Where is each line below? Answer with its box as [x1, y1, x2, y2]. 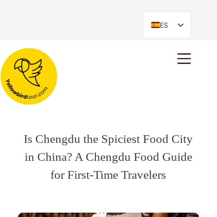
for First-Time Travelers [50, 168, 167, 181]
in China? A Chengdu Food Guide [24, 150, 192, 163]
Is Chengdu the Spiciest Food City [24, 132, 193, 145]
